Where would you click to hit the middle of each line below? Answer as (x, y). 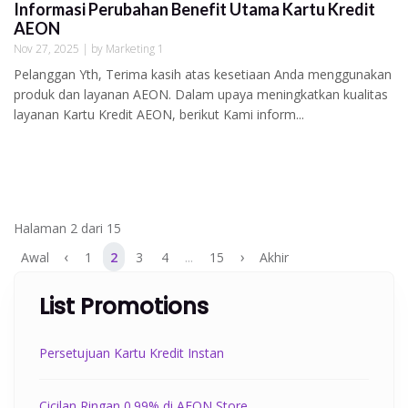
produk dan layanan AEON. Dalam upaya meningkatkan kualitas (201, 94)
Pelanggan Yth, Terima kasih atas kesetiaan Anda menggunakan (203, 74)
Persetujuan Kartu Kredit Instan (132, 352)
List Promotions (124, 306)
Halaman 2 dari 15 (67, 228)
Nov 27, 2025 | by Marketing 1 (89, 48)
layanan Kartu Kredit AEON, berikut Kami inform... (159, 114)
